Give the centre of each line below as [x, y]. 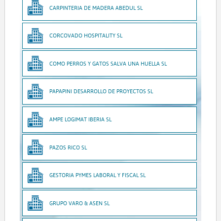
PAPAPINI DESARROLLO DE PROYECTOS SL [101, 91]
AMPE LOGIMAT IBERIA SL [81, 119]
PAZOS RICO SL [68, 147]
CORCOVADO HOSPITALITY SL [86, 36]
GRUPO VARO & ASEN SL [80, 203]
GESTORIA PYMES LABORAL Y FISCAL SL [98, 175]
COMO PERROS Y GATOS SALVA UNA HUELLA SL [108, 63]
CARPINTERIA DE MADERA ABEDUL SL [96, 7]
